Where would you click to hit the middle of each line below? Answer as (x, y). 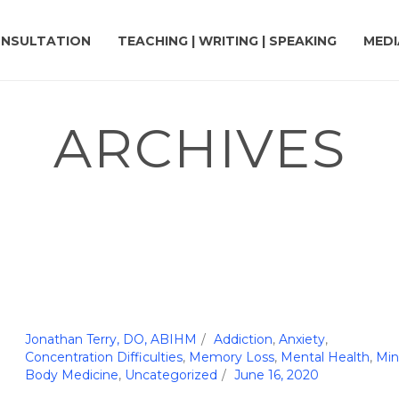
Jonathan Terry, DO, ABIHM (110, 339)
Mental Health (325, 357)
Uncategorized (171, 375)
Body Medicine (71, 375)
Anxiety (301, 339)
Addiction (243, 339)
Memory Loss (231, 357)
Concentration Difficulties (103, 357)
